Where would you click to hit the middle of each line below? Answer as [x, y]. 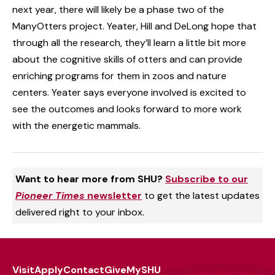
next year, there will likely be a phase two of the [118, 9]
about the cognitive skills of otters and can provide [127, 59]
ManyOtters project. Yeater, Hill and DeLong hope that [134, 26]
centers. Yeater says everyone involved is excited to [129, 92]
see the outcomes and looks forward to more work [127, 109]
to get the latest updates [202, 195]
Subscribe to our [207, 179]
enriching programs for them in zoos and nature [119, 76]
